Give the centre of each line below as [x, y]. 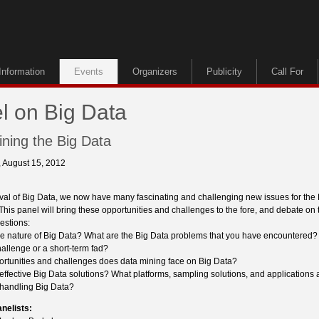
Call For [287, 72]
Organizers [155, 72]
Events [89, 72]
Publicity [224, 72]
